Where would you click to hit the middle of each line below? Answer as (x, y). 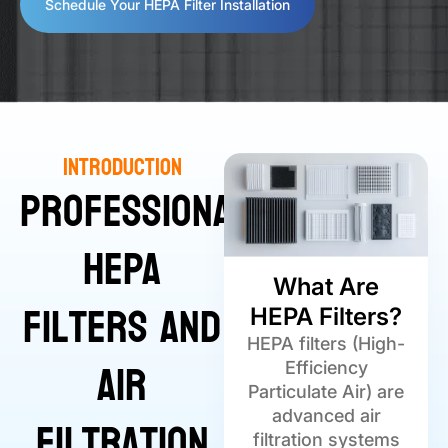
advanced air (326, 416)
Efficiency (326, 368)
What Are (326, 287)
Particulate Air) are (326, 392)
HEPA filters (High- (326, 344)
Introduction (122, 168)
